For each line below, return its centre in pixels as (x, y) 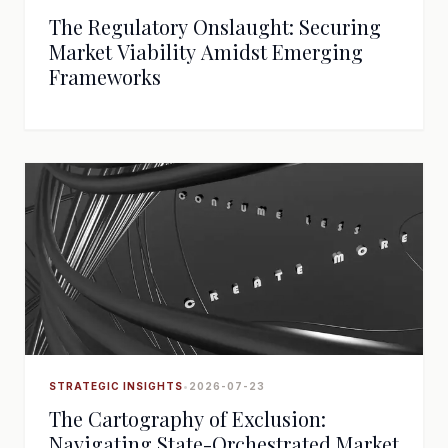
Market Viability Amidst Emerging (206, 51)
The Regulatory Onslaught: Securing (215, 26)
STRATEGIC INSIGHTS (116, 386)
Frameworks (105, 76)
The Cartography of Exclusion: (187, 418)
